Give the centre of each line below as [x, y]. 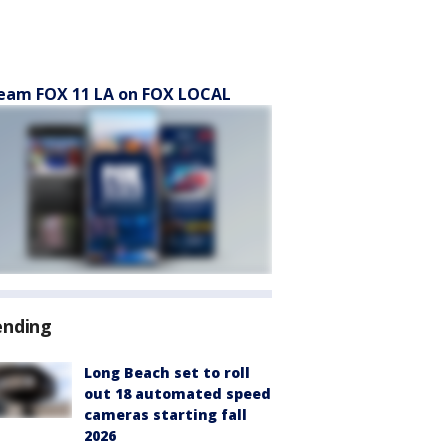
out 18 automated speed [177, 393]
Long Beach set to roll [167, 372]
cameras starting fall [165, 414]
